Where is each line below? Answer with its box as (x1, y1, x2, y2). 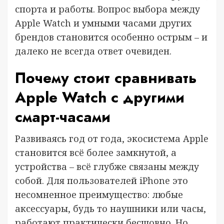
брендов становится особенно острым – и (15, 30, 207, 43)
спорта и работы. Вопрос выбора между (15, 2, 200, 15)
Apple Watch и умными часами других (15, 16, 191, 29)
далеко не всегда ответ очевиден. (15, 44, 171, 57)
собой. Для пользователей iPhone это (15, 174, 188, 186)
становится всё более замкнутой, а (15, 146, 176, 158)
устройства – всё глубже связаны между (15, 160, 199, 172)
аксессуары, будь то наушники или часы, (15, 202, 206, 214)
